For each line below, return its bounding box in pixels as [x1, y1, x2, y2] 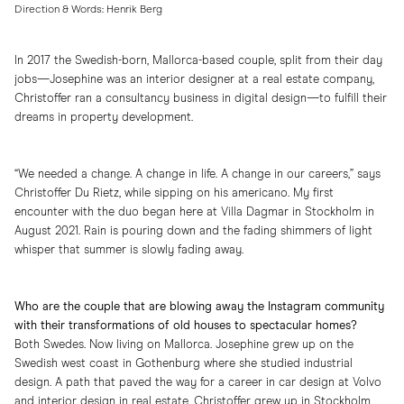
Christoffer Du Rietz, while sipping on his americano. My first [14, 188, 334, 200]
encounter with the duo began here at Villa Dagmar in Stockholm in [14, 207, 374, 219]
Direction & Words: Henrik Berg [14, 5, 162, 16]
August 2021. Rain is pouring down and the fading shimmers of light [14, 225, 372, 238]
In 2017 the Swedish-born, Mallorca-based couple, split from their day [14, 55, 382, 68]
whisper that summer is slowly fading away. [14, 244, 243, 257]
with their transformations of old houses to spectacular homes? [14, 320, 357, 333]
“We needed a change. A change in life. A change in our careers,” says [14, 169, 381, 181]
